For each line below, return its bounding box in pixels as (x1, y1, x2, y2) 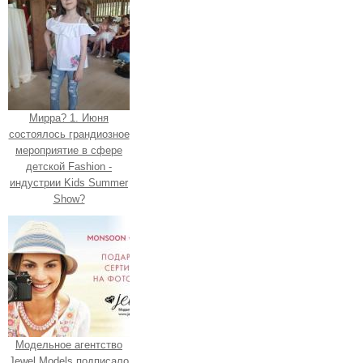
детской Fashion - (26, 160, 112, 173)
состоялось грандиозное (8, 127, 130, 140)
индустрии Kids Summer (10, 176, 128, 189)
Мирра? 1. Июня (29, 111, 109, 124)
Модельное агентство (15, 338, 122, 351)
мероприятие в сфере (15, 143, 122, 156)
